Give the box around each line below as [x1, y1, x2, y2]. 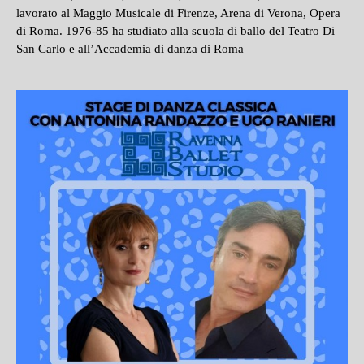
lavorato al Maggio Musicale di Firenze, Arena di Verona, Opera [16, 6, 340, 19]
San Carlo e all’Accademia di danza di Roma [16, 42, 244, 55]
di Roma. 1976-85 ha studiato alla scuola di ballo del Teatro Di [16, 24, 335, 37]
